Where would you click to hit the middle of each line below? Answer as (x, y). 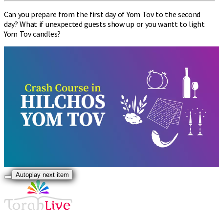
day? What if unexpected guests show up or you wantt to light (104, 24)
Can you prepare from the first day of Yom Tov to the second (102, 14)
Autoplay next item (42, 175)
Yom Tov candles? (32, 33)
